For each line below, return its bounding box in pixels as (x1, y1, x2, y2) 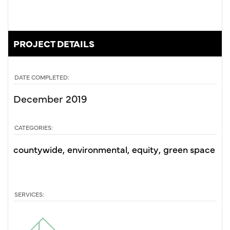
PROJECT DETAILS (13, 36, 94, 50)
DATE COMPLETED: (14, 72, 69, 81)
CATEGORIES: (14, 123, 53, 132)
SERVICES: (14, 190, 44, 199)
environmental (67, 143, 127, 156)
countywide (13, 143, 63, 156)
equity (132, 143, 159, 156)
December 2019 (13, 91, 87, 105)
